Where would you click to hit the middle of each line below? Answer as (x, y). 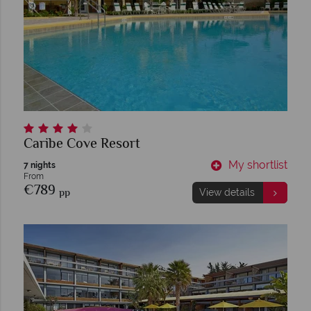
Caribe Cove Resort (82, 145)
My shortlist (258, 165)
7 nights (40, 165)
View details (227, 192)
